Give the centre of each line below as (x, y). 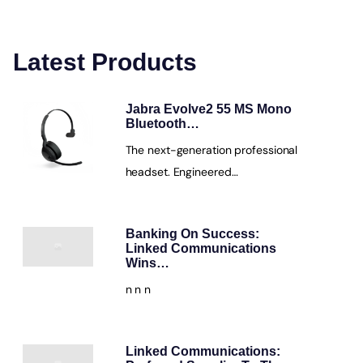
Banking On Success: (192, 234)
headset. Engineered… (181, 172)
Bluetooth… (162, 124)
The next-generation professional (211, 150)
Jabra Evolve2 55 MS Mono (208, 109)
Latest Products (105, 62)
